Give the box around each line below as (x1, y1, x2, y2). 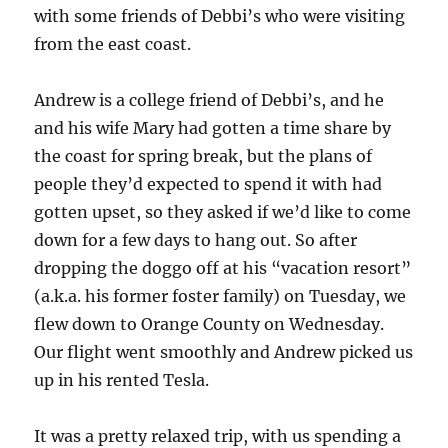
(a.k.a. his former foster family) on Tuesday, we (34, 286, 407, 307)
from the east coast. (34, 34, 192, 55)
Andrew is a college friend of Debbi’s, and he (34, 90, 385, 111)
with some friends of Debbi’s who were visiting (34, 6, 406, 27)
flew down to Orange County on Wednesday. (34, 314, 385, 335)
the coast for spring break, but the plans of (34, 146, 373, 167)
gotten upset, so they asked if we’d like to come (34, 202, 412, 223)
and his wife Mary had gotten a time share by (34, 118, 392, 139)
